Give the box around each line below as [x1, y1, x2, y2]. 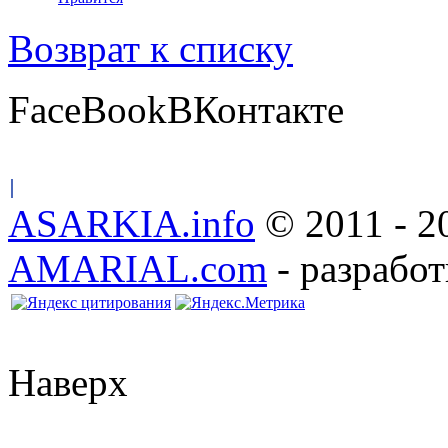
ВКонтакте [167, 88, 344, 132]
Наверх [8, 361, 128, 405]
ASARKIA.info [8, 202, 255, 246]
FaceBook [8, 88, 167, 132]
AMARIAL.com [8, 247, 267, 291]
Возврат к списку [8, 27, 293, 71]
